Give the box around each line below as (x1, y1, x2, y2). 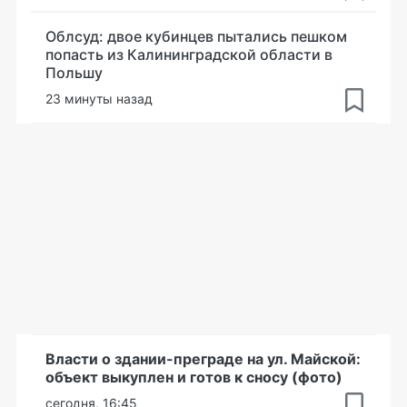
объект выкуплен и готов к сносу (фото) (45, 367, 342, 386)
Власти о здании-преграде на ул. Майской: (45, 349, 361, 368)
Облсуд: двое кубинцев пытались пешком (45, 26, 347, 45)
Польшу (45, 63, 103, 82)
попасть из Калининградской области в (45, 45, 333, 64)
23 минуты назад (45, 90, 153, 106)
